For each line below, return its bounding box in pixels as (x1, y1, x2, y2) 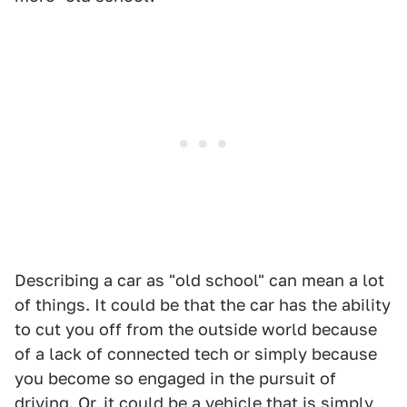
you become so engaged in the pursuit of (15, 369, 336, 389)
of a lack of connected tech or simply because (15, 344, 377, 364)
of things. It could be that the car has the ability (15, 295, 391, 315)
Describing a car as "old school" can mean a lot (15, 271, 384, 291)
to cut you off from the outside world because (15, 320, 377, 340)
